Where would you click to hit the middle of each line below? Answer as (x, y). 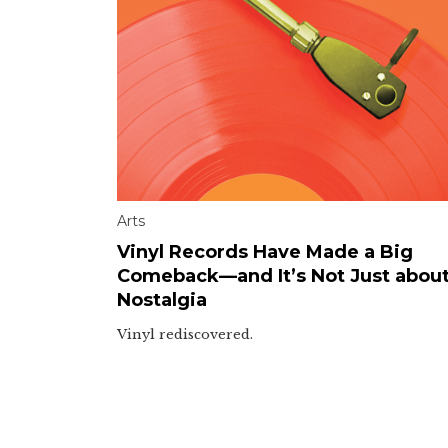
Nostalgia (162, 299)
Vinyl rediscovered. (185, 334)
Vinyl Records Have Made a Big (265, 251)
